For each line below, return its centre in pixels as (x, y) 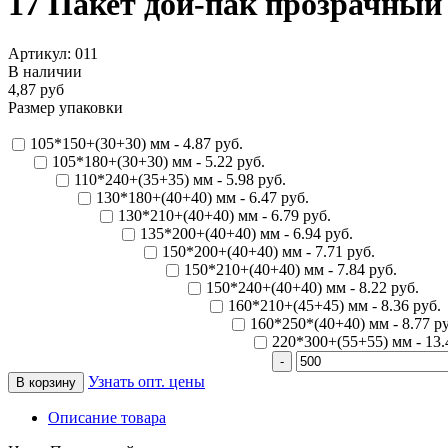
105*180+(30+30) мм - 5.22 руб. (158, 161)
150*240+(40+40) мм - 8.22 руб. (312, 287)
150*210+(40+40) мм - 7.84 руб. (290, 269)
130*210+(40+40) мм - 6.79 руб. (224, 215)
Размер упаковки (65, 107)
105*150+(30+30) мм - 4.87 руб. (136, 143)
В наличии (45, 71)
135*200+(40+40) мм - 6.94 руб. (246, 233)
